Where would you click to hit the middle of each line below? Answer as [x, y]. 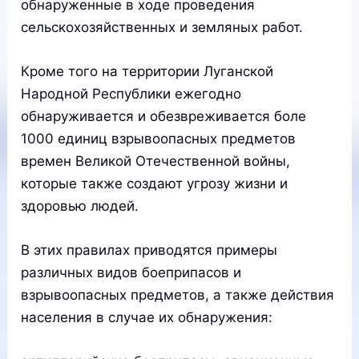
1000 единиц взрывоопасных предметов [159, 138]
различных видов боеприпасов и [131, 272]
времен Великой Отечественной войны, [156, 161]
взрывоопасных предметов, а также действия [178, 294]
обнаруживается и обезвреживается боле [164, 116]
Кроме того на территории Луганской [147, 71]
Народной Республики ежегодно [131, 93]
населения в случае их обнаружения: [147, 317]
